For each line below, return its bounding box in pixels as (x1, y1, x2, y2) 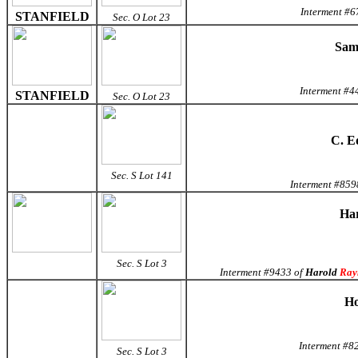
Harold (305, 266, 340, 278)
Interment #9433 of (220, 266, 305, 278)
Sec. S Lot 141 (110, 169, 173, 181)
